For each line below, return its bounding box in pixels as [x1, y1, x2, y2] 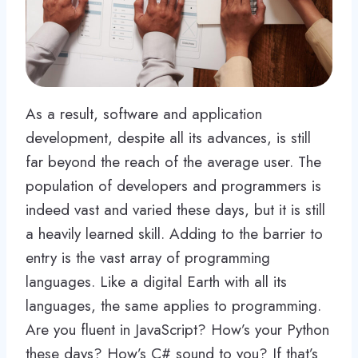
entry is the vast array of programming [26, 246, 270, 268]
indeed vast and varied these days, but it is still [26, 198, 325, 221]
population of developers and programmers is [26, 174, 321, 197]
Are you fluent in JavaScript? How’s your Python [26, 318, 329, 340]
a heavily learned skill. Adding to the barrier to [26, 222, 323, 245]
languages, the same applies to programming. [26, 294, 321, 316]
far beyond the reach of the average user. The [26, 150, 321, 173]
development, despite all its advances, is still [26, 126, 311, 149]
